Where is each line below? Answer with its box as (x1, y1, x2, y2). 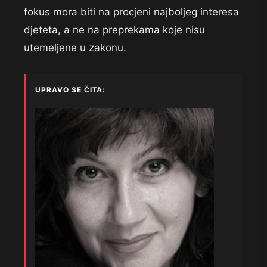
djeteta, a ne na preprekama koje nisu (24, 24, 205, 36)
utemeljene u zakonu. (24, 42, 126, 54)
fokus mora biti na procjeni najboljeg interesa (24, 6, 239, 18)
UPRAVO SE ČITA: (35, 85, 106, 95)
